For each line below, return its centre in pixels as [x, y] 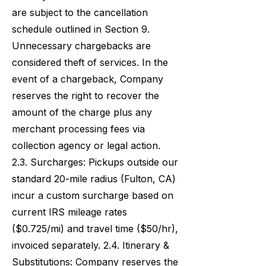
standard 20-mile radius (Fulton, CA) [94, 179]
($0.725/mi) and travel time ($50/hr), [95, 229]
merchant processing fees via [78, 129]
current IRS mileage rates [69, 212]
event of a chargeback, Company [88, 79]
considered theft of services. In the [90, 62]
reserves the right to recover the [85, 96]
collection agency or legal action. [86, 145]
